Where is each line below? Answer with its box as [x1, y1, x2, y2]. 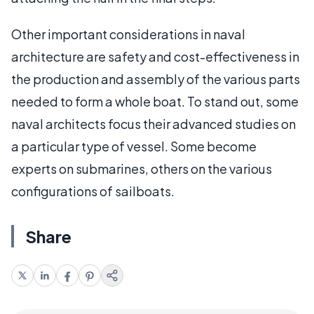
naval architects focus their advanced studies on [11, 116, 296, 132]
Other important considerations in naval [11, 26, 245, 42]
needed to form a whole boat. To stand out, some [11, 93, 299, 109]
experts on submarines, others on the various [11, 161, 272, 177]
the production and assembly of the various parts [11, 71, 300, 87]
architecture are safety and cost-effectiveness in [11, 48, 299, 64]
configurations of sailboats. [11, 183, 175, 199]
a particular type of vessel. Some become [11, 138, 257, 154]
